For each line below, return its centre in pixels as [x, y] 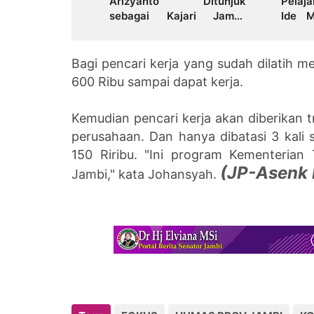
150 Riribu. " [111, 154]
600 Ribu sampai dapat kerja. [159, 81]
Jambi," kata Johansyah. [146, 174]
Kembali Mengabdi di [178, 30]
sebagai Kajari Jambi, [178, 15]
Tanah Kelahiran [150, 45]
